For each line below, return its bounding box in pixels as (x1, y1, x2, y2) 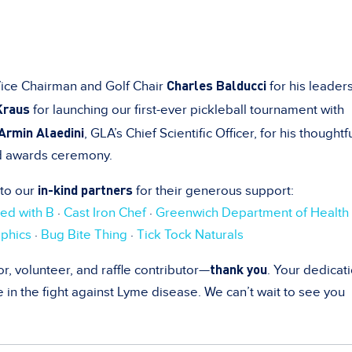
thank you (210, 259, 267, 277)
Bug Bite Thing (41, 226, 127, 243)
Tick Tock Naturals (137, 226, 244, 243)
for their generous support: (133, 182, 294, 199)
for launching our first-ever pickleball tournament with (30, 101, 344, 118)
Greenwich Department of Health (156, 204, 349, 221)
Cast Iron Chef (64, 204, 146, 221)
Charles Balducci (167, 75, 266, 93)
